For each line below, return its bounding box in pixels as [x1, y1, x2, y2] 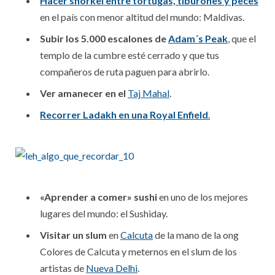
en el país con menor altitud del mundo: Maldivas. [40, 11, 244, 23]
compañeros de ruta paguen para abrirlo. [40, 66, 209, 77]
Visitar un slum [40, 229, 107, 241]
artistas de [40, 262, 86, 274]
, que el [228, 33, 256, 44]
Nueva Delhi [86, 262, 137, 274]
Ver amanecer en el [40, 87, 126, 99]
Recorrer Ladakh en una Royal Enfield [40, 109, 208, 120]
